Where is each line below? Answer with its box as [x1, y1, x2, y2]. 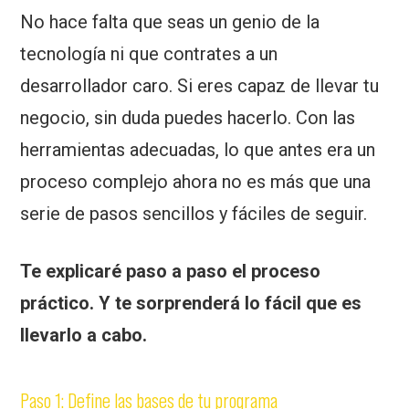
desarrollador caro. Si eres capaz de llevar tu [20, 75, 380, 98]
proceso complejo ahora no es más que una [20, 171, 372, 194]
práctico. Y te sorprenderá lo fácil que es [20, 292, 362, 315]
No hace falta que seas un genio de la [20, 11, 320, 34]
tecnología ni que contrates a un [20, 43, 278, 66]
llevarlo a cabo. [20, 324, 148, 347]
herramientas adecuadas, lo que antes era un [20, 139, 376, 162]
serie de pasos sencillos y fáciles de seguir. [20, 203, 368, 225]
